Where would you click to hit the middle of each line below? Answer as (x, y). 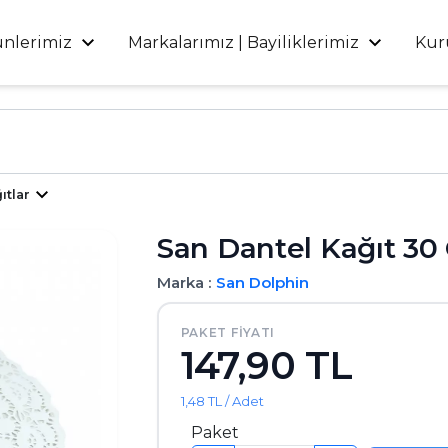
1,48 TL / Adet (222, 400)
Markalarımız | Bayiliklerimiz (244, 42)
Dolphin (279, 283)
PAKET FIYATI (228, 332)
